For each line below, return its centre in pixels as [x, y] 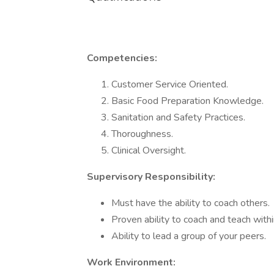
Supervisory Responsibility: [152, 177]
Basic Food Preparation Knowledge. [187, 101]
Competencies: [122, 58]
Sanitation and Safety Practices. [178, 117]
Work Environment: [131, 262]
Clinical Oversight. [149, 150]
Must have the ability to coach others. [191, 203]
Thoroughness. [142, 134]
